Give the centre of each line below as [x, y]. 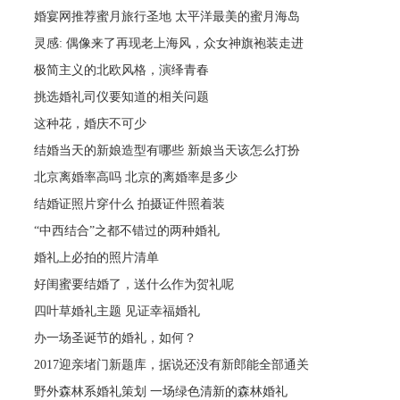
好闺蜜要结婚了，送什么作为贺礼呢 [134, 284]
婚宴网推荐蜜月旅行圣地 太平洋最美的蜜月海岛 [167, 16]
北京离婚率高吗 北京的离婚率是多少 [136, 177]
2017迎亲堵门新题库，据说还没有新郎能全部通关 [172, 364]
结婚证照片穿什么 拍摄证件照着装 [130, 204]
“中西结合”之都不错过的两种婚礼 [127, 230]
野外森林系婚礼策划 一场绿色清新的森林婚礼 [161, 391]
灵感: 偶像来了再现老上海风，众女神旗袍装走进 [169, 43]
